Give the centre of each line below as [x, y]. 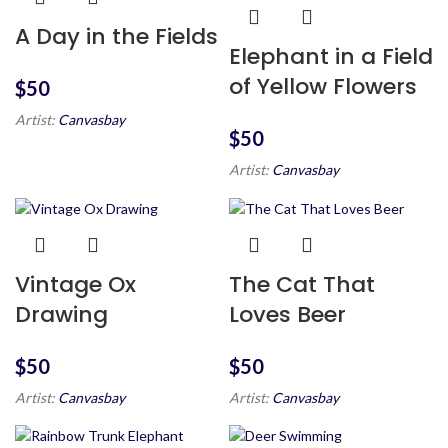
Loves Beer [287, 314]
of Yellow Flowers [323, 87]
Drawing [61, 314]
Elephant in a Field [331, 57]
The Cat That [302, 284]
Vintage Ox [75, 284]
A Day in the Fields [116, 36]
